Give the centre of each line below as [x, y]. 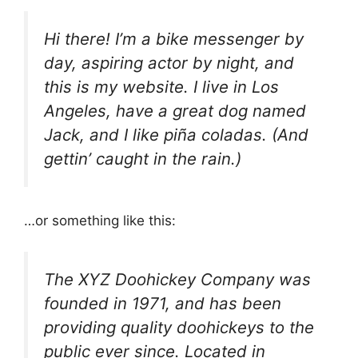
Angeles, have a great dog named [175, 110]
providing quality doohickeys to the [179, 327]
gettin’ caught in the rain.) [143, 158]
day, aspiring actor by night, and [169, 62]
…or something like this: [100, 221]
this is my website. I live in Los [161, 86]
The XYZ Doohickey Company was [177, 279]
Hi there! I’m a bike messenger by [174, 38]
